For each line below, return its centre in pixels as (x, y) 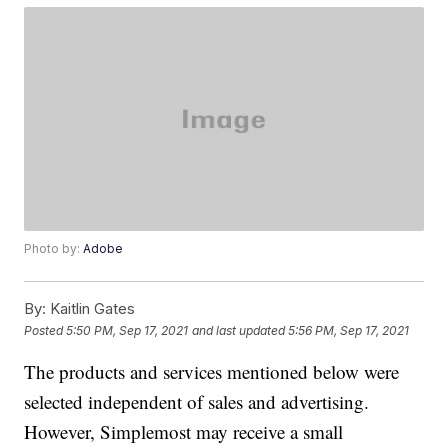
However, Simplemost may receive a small (184, 432)
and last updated (239, 330)
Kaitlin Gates (91, 309)
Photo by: (54, 249)
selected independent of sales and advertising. (197, 402)
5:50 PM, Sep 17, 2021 (127, 330)
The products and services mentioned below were (212, 372)
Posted (45, 330)
